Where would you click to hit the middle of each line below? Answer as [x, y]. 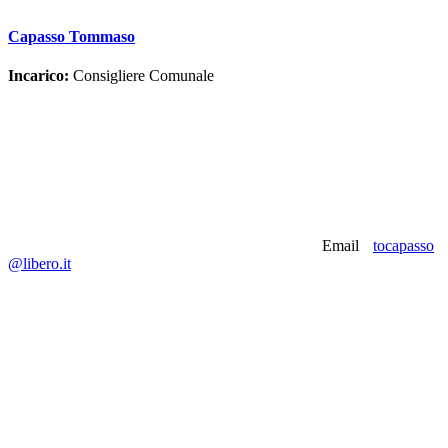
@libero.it [39, 264]
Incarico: [38, 76]
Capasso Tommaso [71, 37]
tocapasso [403, 246]
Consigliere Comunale [141, 76]
